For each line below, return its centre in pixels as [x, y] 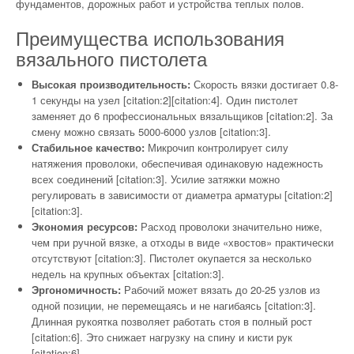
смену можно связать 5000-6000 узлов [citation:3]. [151, 131]
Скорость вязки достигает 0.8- [264, 84]
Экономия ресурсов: [85, 226]
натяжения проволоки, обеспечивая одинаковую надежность [177, 163]
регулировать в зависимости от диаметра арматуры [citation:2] [182, 194]
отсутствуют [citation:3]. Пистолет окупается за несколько [171, 258]
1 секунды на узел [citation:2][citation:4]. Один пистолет [165, 100]
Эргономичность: [76, 289]
